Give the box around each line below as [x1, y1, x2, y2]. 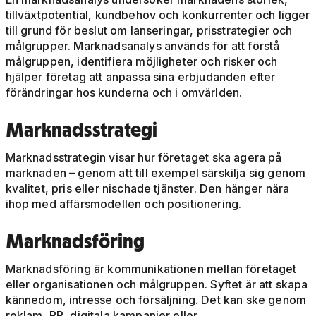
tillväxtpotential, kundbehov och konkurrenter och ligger [5, 8, 310, 23]
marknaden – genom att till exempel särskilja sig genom [5, 166, 306, 181]
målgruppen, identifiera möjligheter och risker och [5, 54, 278, 69]
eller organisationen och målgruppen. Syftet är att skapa [5, 277, 308, 292]
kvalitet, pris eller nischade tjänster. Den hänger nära [5, 181, 290, 196]
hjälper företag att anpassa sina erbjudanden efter [5, 70, 276, 85]
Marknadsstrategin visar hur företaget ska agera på [5, 150, 282, 165]
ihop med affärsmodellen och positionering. [5, 197, 242, 212]
